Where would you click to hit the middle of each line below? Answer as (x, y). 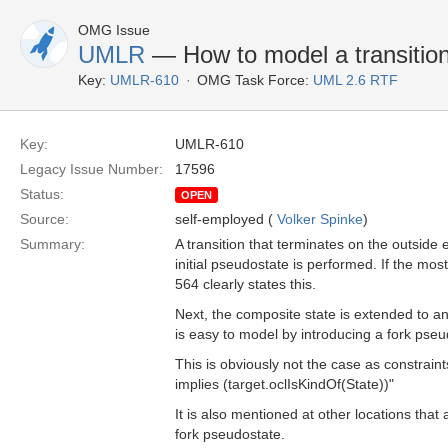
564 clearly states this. (245, 284)
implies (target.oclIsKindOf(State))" (284, 384)
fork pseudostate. (230, 434)
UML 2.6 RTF (355, 80)
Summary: (52, 244)
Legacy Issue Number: (91, 169)
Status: (42, 194)
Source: (44, 219)
